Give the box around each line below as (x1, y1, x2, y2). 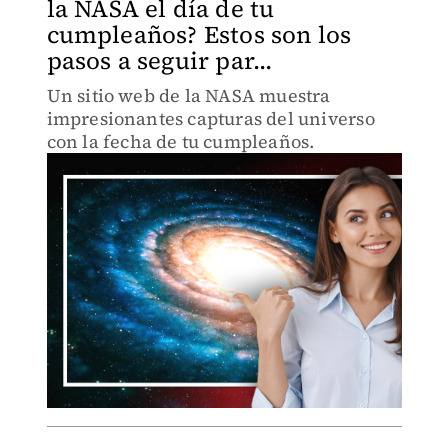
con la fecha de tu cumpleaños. (46, 129, 315, 154)
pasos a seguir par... (46, 44, 273, 77)
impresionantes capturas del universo (46, 106, 375, 131)
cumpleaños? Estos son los (46, 18, 352, 51)
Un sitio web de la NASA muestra (46, 83, 331, 108)
